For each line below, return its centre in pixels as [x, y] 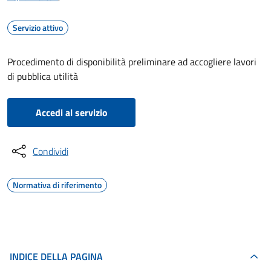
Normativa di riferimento [57, 185]
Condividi [51, 151]
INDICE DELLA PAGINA [56, 256]
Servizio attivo [38, 28]
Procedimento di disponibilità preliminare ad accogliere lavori [132, 62]
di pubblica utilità [43, 76]
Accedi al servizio [71, 113]
